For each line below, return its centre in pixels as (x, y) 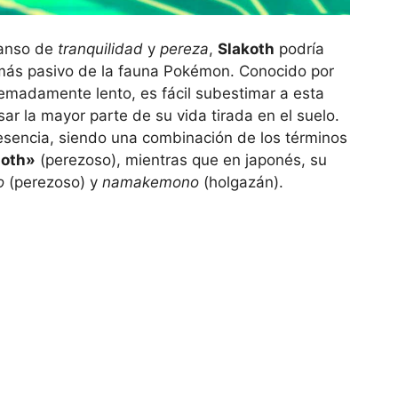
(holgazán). (241, 182)
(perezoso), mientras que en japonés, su (181, 159)
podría (299, 48)
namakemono (151, 182)
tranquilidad (100, 48)
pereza (184, 48)
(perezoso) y (53, 182)
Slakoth (246, 48)
